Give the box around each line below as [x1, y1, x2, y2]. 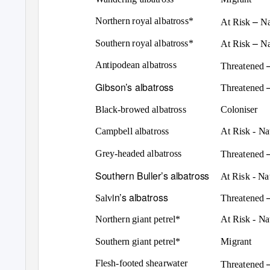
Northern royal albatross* [95, 15, 193, 27]
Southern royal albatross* [95, 37, 193, 49]
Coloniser [221, 104, 258, 115]
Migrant [221, 236, 252, 247]
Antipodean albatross [95, 60, 177, 71]
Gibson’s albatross [95, 80, 174, 94]
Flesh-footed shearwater [95, 258, 188, 269]
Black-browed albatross [95, 104, 186, 115]
